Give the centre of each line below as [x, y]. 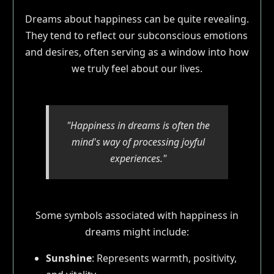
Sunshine [68, 258]
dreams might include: [137, 231]
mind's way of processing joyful [139, 142]
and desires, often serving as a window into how [137, 52]
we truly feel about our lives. [137, 68]
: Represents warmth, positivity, [164, 258]
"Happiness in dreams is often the [139, 125]
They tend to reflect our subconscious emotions [137, 35]
